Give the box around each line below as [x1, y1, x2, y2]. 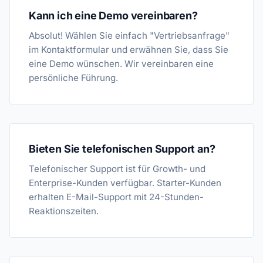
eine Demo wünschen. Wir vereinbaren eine [29, 58, 214, 69]
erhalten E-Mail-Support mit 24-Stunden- [29, 191, 204, 203]
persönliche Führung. [29, 72, 118, 83]
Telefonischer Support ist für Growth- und [29, 163, 205, 174]
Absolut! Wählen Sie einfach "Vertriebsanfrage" [29, 30, 230, 41]
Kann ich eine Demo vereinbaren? [29, 9, 198, 22]
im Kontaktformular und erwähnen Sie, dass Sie [29, 44, 228, 55]
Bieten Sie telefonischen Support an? [29, 143, 215, 155]
